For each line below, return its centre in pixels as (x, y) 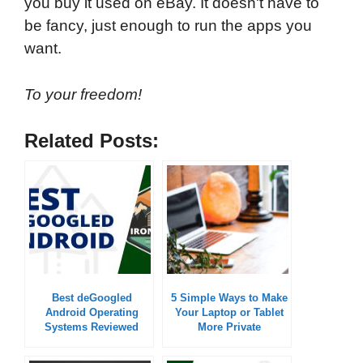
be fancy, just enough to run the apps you (168, 26)
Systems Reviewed (92, 327)
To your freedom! (85, 94)
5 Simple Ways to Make (229, 297)
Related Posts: (92, 140)
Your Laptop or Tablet (229, 312)
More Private (229, 327)
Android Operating (92, 312)
